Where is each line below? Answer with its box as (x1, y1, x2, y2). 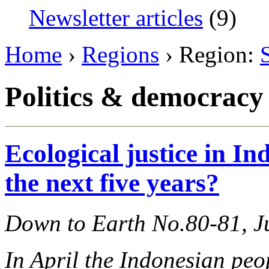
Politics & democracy (5, 81, 264, 113)
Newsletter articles (29, 5, 203, 31)
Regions (82, 41, 159, 67)
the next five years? (5, 168, 219, 197)
